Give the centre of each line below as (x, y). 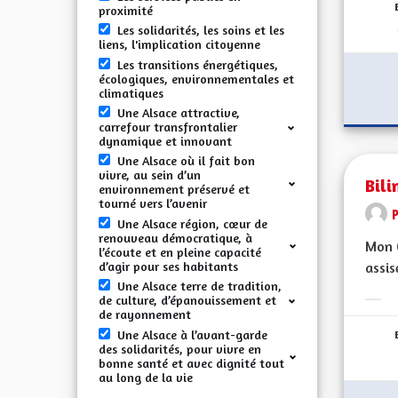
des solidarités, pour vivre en (180, 348)
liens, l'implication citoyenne (179, 44)
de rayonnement (145, 314)
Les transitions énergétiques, (198, 64)
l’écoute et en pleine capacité (180, 251)
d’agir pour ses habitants (168, 266)
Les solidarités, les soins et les (201, 30)
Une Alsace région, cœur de (192, 223)
